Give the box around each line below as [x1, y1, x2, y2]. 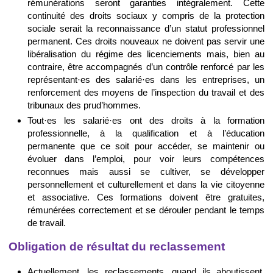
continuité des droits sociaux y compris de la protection [27, 10, 264, 21]
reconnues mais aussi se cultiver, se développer [27, 166, 264, 177]
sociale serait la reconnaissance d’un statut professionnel [27, 23, 264, 34]
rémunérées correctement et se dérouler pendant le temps [27, 204, 264, 215]
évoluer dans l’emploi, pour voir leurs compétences [27, 153, 264, 164]
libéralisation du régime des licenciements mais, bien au [27, 49, 264, 60]
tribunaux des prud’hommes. [27, 100, 141, 111]
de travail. [27, 217, 66, 228]
